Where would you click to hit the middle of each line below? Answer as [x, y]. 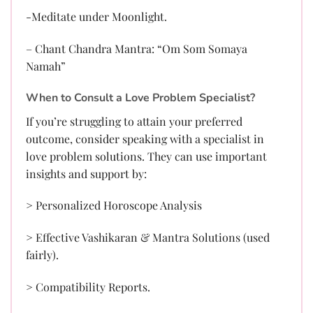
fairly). [42, 255]
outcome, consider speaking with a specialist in [145, 138]
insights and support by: [86, 173]
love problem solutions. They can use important [146, 156]
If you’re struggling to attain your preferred [134, 121]
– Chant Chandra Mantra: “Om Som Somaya [137, 48]
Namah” [46, 66]
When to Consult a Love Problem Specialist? [140, 97]
